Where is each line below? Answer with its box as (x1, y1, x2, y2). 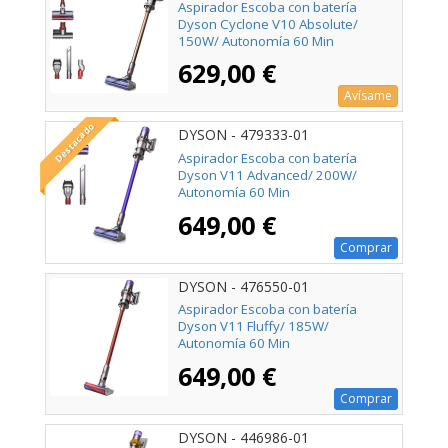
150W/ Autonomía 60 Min (178, 31, 334, 50)
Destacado (50, 118, 99, 167)
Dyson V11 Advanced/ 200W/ (178, 165, 357, 184)
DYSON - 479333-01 (178, 125, 309, 145)
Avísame (344, 87, 392, 105)
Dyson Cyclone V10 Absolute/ (178, 14, 358, 33)
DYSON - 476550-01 (178, 276, 309, 296)
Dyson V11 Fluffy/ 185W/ (178, 316, 329, 335)
